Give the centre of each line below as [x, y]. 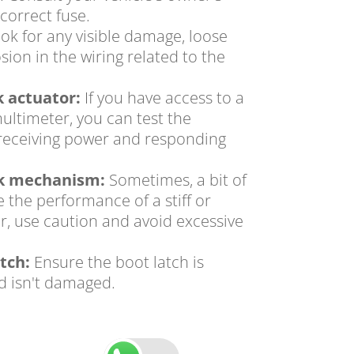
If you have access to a [162, 97]
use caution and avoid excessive [126, 220]
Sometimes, [149, 179]
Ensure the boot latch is [117, 262]
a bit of [219, 179]
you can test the [132, 118]
